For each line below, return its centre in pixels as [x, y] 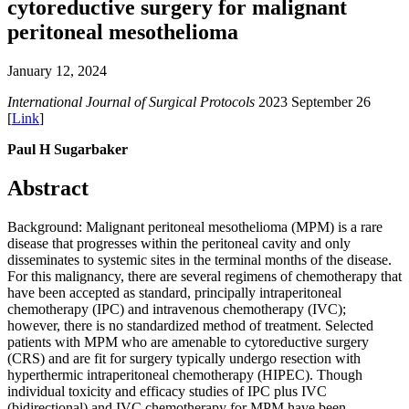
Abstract [48, 188]
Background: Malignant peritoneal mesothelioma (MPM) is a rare [195, 226]
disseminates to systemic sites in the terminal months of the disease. [199, 259]
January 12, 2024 [57, 70]
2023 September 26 [313, 101]
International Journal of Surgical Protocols [131, 101]
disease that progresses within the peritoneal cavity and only [179, 243]
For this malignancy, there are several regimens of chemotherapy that [204, 276]
